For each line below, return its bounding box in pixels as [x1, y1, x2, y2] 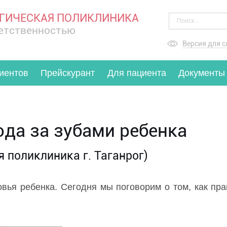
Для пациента [107, 68, 166, 78]
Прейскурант [41, 68, 95, 78]
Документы [178, 68, 225, 78]
